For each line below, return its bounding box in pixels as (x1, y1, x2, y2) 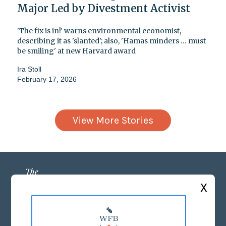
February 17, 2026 (17, 75, 77, 83)
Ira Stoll (17, 65, 41, 73)
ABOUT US (92, 212, 134, 222)
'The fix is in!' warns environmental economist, (17, 26, 181, 35)
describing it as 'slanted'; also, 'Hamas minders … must (17, 36, 206, 45)
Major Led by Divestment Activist (17, 2, 190, 15)
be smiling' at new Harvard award (17, 46, 136, 55)
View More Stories (73, 114, 153, 126)
